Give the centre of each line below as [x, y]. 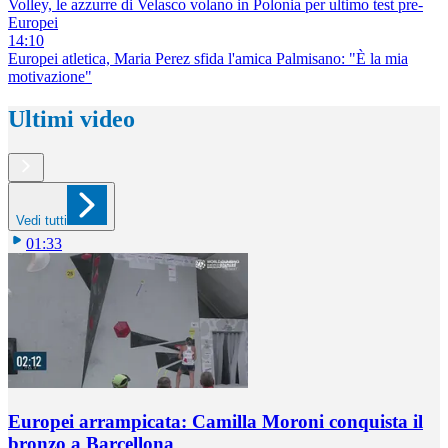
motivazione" [50, 77]
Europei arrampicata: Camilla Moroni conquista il [215, 421]
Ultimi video [71, 119]
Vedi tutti [41, 220]
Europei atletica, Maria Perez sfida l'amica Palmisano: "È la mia [208, 59]
